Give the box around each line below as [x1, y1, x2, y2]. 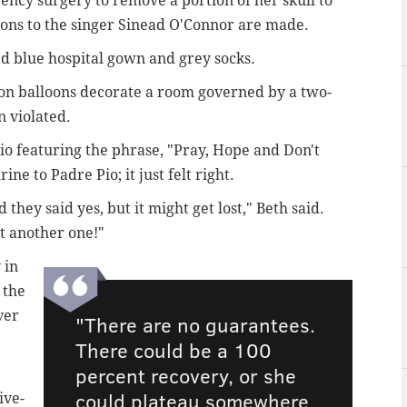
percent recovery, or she [75, 362, 297, 390]
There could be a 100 [75, 336, 273, 364]
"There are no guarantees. [75, 311, 316, 339]
